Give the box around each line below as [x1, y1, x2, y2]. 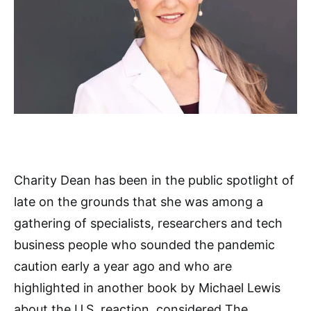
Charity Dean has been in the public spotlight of [14, 173, 294, 188]
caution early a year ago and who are [14, 259, 232, 274]
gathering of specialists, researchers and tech [14, 216, 283, 231]
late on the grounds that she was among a [14, 194, 263, 210]
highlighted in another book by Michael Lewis [14, 280, 280, 296]
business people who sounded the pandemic [14, 237, 275, 253]
